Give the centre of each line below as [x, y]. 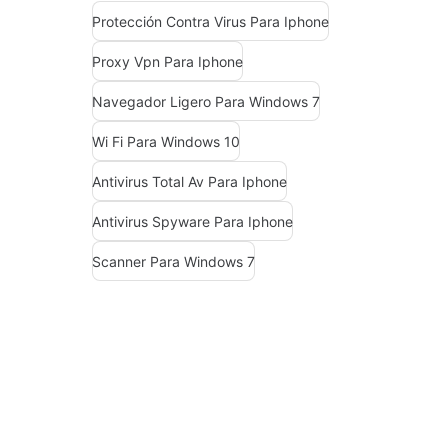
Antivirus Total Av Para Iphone [189, 181]
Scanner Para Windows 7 [173, 261]
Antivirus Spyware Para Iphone [192, 221]
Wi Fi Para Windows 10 [166, 141]
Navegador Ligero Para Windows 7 [206, 101]
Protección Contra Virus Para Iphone [210, 21]
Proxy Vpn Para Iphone [167, 61]
